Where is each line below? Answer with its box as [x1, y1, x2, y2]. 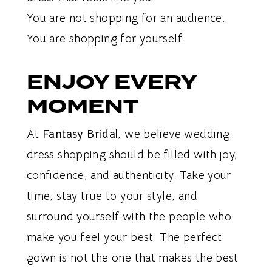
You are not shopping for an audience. [26, 10, 226, 25]
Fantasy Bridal [42, 126, 118, 141]
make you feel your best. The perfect [26, 229, 222, 245]
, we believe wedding [118, 126, 230, 141]
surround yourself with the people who [26, 209, 232, 224]
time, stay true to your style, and [26, 188, 197, 203]
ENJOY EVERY [26, 67, 197, 97]
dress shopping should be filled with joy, [26, 147, 238, 162]
